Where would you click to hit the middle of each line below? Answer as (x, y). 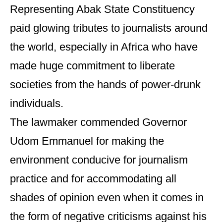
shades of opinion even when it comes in (107, 197)
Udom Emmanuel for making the (87, 141)
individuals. (37, 103)
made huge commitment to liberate (92, 66)
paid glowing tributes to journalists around (109, 28)
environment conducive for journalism (99, 160)
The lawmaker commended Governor (98, 122)
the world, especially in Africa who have (104, 47)
